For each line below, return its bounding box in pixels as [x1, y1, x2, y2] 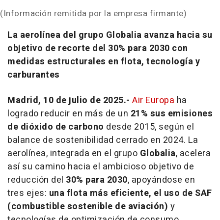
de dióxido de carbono [7, 120, 104, 134]
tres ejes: [7, 186, 49, 200]
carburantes [7, 68, 60, 82]
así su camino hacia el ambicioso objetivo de [7, 160, 194, 173]
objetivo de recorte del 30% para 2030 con [7, 41, 188, 55]
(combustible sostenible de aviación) [7, 199, 168, 213]
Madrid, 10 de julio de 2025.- [7, 93, 132, 107]
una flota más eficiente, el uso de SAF [49, 186, 212, 200]
